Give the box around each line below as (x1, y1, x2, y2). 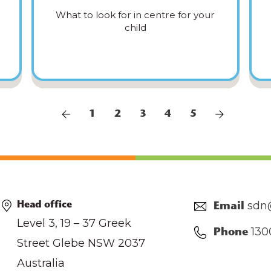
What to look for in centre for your (56, 9, 215, 21)
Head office (17, 200, 72, 211)
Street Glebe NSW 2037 (17, 237, 146, 250)
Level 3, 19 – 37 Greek (17, 217, 132, 230)
